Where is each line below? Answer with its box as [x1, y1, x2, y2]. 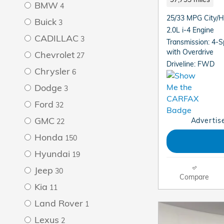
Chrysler [34, 65, 70, 77]
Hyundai [34, 147, 70, 159]
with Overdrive [166, 47, 213, 56]
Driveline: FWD [166, 59, 214, 68]
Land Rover [34, 197, 83, 209]
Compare [179, 172, 209, 181]
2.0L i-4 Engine [166, 25, 214, 34]
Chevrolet [34, 48, 74, 60]
